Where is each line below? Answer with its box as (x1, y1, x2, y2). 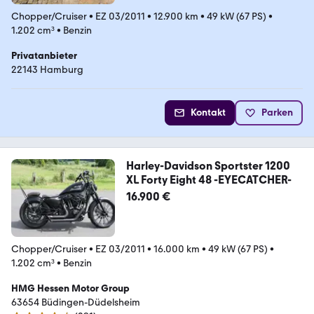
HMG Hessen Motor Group (11, 282, 130, 295)
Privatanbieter (11, 50, 77, 62)
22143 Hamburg (11, 64, 83, 76)
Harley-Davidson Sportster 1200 (125, 159, 290, 173)
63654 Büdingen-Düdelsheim (11, 296, 140, 309)
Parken (261, 107, 293, 119)
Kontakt (191, 107, 226, 119)
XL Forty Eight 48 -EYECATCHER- (125, 173, 292, 187)
